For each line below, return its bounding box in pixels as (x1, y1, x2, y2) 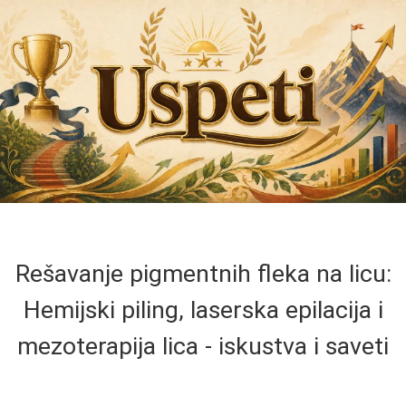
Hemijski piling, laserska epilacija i (23, 295, 383, 324)
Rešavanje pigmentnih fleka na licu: (14, 259, 391, 288)
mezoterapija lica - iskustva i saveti (17, 332, 389, 361)
